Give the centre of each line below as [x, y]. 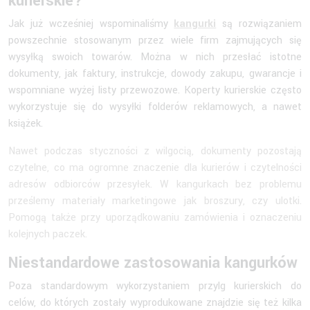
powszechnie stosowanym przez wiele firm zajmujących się [155, 40]
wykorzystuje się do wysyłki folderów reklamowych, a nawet [155, 107]
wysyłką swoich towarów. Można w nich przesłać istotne [155, 57]
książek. [26, 123]
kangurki [195, 24]
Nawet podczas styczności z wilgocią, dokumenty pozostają [155, 151]
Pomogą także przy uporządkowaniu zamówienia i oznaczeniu [155, 217]
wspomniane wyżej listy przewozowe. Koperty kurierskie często [155, 90]
